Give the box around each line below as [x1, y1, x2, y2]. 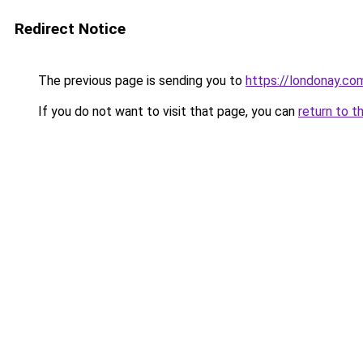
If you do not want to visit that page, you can [35, 104, 298, 119]
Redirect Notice [15, 19, 126, 38]
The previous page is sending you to [35, 73, 246, 88]
